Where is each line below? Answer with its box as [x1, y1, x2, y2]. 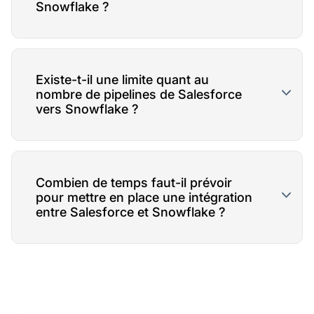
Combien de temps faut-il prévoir [35, 175, 232, 190]
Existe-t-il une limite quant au [35, 72, 209, 88]
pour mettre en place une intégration [35, 189, 252, 205]
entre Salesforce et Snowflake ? [35, 204, 226, 219]
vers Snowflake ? [35, 102, 139, 117]
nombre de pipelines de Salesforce [35, 87, 242, 102]
